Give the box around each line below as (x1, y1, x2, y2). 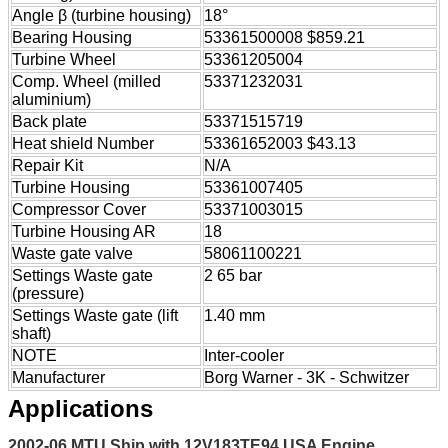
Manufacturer (12, 368, 105, 386)
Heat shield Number (12, 134, 154, 152)
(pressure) (12, 284, 84, 302)
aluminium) (12, 90, 91, 108)
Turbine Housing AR (12, 222, 156, 240)
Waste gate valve (12, 244, 133, 262)
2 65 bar (204, 266, 262, 284)
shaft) (12, 324, 51, 342)
